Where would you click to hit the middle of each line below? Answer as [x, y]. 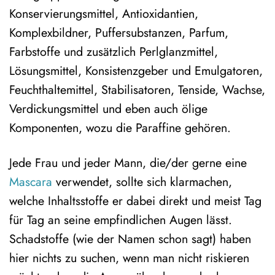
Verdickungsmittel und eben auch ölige [108, 109]
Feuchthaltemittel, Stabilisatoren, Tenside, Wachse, [137, 90]
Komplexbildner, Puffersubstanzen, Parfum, [119, 33]
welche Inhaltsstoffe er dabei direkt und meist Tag [135, 200]
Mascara [31, 181]
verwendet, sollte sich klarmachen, [142, 181]
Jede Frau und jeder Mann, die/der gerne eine [128, 162]
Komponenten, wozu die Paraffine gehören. [120, 128]
